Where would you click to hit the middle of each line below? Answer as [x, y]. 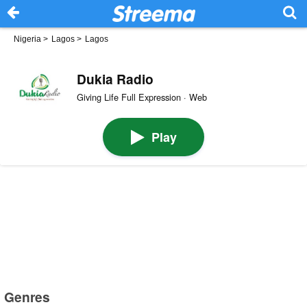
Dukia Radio [115, 78]
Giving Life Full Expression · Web [142, 97]
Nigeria [27, 39]
